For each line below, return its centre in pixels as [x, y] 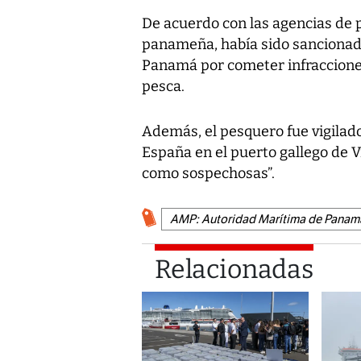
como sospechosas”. [208, 173]
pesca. [163, 86]
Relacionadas [234, 269]
